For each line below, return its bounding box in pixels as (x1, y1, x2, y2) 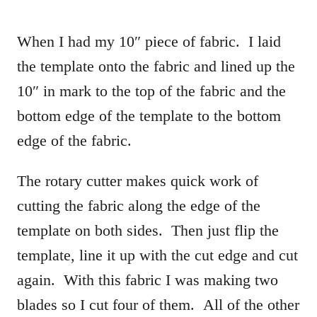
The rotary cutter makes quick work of (17, 171, 258, 190)
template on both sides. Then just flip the (17, 221, 279, 239)
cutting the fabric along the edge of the (17, 196, 260, 214)
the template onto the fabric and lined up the (17, 57, 295, 75)
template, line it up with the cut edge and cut (17, 246, 298, 264)
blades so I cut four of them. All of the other (17, 295, 299, 313)
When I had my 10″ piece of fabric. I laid (17, 32, 281, 50)
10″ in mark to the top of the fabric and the (17, 81, 286, 100)
